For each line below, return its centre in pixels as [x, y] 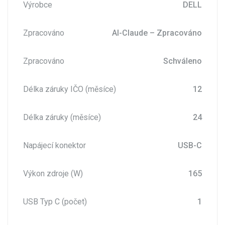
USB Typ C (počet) [55, 201]
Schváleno [183, 61]
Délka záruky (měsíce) [62, 117]
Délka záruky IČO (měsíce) [70, 89]
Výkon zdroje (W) [53, 173]
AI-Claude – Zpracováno [157, 33]
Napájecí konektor [54, 145]
